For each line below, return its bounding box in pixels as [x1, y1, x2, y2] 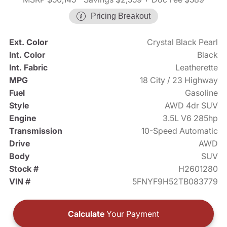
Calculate [68, 209, 104, 219]
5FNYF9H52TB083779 [132, 176, 218, 187]
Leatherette [175, 62, 218, 73]
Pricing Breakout [91, 12, 150, 21]
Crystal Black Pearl [147, 37, 218, 48]
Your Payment [104, 209, 159, 219]
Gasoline [185, 88, 218, 98]
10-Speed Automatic [141, 126, 218, 136]
